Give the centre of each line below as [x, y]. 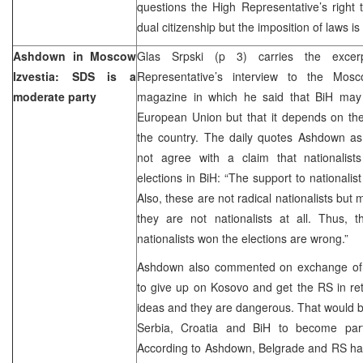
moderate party [55, 96]
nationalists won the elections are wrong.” [243, 238]
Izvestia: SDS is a [75, 76]
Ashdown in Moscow [75, 56]
